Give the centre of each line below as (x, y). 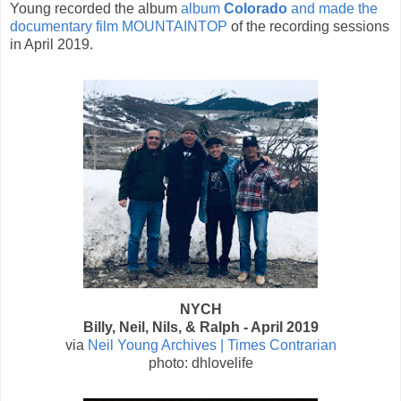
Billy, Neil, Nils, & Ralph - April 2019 (200, 328)
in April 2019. (51, 45)
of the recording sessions (308, 27)
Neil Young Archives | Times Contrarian (212, 346)
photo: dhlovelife (200, 363)
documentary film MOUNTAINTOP (119, 27)
